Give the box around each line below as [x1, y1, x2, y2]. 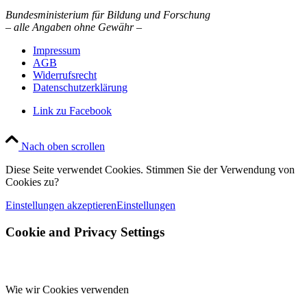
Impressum [33, 45, 80, 56]
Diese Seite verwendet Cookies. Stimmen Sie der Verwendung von [5, 164, 295, 175]
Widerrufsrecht [33, 69, 97, 81]
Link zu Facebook [33, 105, 112, 116]
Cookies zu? [5, 176, 59, 188]
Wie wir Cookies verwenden [5, 284, 129, 296]
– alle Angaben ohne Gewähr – [5, 21, 142, 33]
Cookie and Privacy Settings [5, 224, 164, 239]
